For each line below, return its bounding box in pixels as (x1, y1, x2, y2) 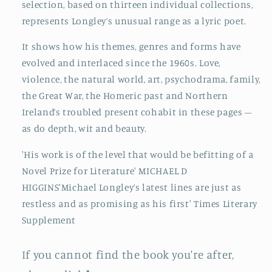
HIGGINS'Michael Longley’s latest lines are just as (21, 182, 242, 194)
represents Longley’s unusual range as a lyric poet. (21, 15, 246, 27)
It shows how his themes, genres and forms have (21, 41, 241, 53)
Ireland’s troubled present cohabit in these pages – (21, 106, 252, 118)
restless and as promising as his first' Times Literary (21, 198, 257, 210)
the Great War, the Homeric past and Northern (21, 90, 228, 102)
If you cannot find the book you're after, (21, 247, 234, 262)
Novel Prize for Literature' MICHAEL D (21, 165, 188, 177)
